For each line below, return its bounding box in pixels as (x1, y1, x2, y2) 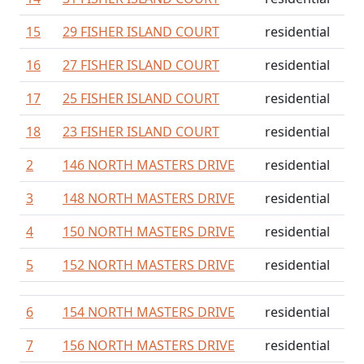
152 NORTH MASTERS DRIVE (63, 256, 235, 274)
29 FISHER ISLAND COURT (63, 23, 219, 41)
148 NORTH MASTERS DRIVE (63, 189, 235, 207)
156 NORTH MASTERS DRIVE (63, 336, 235, 354)
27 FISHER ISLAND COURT (63, 56, 219, 74)
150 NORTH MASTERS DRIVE (63, 223, 235, 240)
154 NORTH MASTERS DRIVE (63, 303, 235, 321)
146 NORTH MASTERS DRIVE (63, 156, 235, 174)
